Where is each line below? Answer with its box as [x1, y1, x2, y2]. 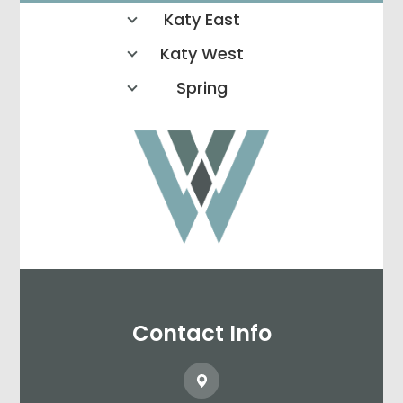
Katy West [159, 41, 244, 65]
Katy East [163, 7, 240, 31]
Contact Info [131, 318, 272, 349]
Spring [175, 76, 228, 99]
